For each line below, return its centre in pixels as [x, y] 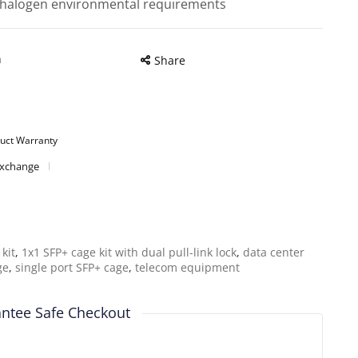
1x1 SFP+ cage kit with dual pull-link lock [129, 253]
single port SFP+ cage [72, 268]
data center [273, 253]
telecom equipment [187, 268]
